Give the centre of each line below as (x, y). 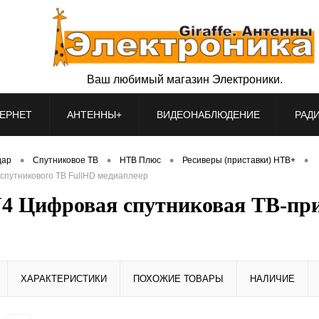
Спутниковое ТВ (66, 161)
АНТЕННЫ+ (94, 115)
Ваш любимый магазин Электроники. (184, 79)
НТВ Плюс (140, 161)
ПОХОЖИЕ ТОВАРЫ (178, 278)
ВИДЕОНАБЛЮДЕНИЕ (208, 115)
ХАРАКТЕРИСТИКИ (64, 278)
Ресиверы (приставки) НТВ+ (239, 161)
